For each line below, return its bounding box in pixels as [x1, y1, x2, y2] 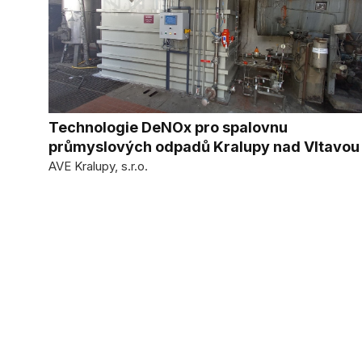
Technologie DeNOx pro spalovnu [48, 119, 288, 136]
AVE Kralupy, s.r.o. [48, 158, 148, 174]
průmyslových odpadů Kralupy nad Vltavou [48, 138, 360, 155]
